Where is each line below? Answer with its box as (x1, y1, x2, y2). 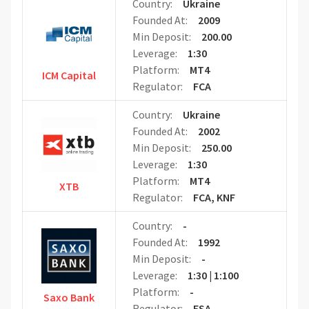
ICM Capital (42, 68, 96, 83)
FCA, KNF (192, 190, 235, 205)
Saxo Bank (43, 290, 94, 305)
